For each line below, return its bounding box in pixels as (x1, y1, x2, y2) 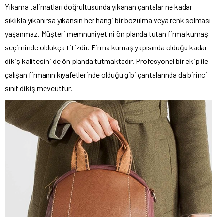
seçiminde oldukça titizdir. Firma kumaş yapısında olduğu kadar (5, 43, 207, 52)
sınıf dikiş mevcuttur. (5, 83, 72, 93)
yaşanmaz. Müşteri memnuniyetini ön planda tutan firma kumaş (5, 29, 208, 39)
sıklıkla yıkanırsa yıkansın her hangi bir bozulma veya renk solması (5, 15, 211, 25)
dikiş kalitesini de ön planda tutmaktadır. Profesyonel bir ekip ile (5, 56, 208, 66)
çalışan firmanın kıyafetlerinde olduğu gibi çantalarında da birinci (5, 70, 207, 79)
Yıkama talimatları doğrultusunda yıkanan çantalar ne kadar (5, 2, 192, 12)
